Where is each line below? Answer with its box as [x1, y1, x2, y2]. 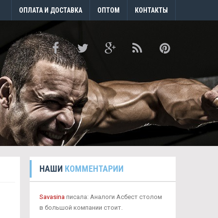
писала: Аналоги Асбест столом [64, 193, 162, 200]
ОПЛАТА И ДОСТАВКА [19, 6, 82, 14]
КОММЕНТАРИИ [64, 163, 124, 174]
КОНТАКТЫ [135, 6, 168, 14]
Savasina [39, 193, 65, 200]
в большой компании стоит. [39, 204, 123, 211]
